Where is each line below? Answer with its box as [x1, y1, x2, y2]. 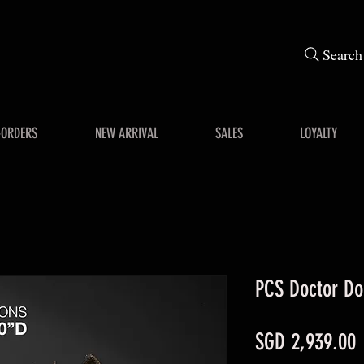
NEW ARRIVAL [94, 123, 158, 142]
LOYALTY [300, 123, 337, 142]
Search [322, 45, 362, 64]
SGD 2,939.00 [255, 327, 356, 355]
